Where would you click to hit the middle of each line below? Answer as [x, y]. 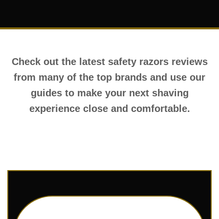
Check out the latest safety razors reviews [109, 62]
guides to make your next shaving [109, 93]
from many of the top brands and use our [109, 77]
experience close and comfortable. [109, 109]
